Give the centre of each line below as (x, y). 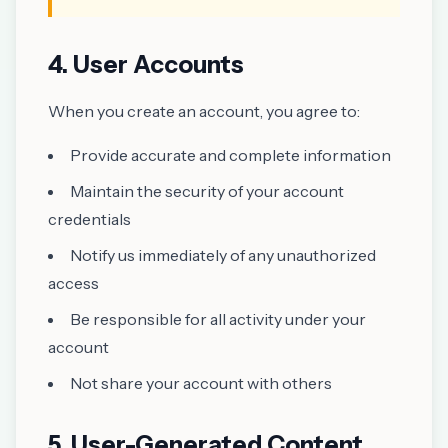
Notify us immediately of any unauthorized (223, 255)
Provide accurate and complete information (230, 155)
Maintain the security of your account (207, 191)
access (73, 283)
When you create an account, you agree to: (204, 111)
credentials (89, 219)
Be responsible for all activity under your (218, 319)
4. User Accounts (146, 64)
